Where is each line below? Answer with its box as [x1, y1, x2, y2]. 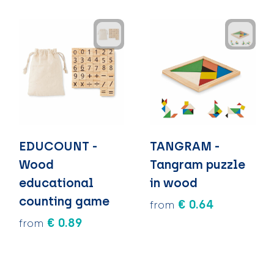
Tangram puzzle [150, 157, 245, 172]
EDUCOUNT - [18, 138, 97, 154]
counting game [18, 193, 109, 209]
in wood [150, 175, 198, 190]
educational [18, 175, 94, 190]
